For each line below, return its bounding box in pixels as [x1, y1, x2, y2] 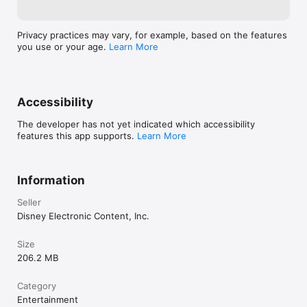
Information [17, 173, 85, 187]
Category [17, 280, 56, 291]
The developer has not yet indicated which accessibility [17, 119, 255, 130]
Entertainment [17, 294, 78, 305]
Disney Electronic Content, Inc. [17, 210, 149, 221]
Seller [17, 197, 41, 208]
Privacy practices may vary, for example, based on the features [17, 29, 287, 40]
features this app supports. [17, 130, 137, 141]
